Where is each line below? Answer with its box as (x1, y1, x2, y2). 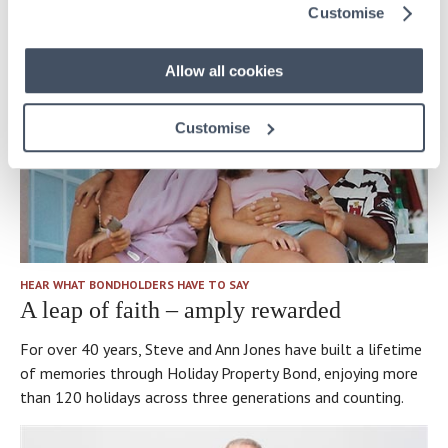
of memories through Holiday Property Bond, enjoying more (20, 363, 418, 384)
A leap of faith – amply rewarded (20, 297, 341, 324)
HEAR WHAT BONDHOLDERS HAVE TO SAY (20, 277, 249, 293)
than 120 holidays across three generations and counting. (20, 387, 404, 408)
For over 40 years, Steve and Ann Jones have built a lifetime (20, 339, 422, 360)
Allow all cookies (165, 62, 283, 80)
